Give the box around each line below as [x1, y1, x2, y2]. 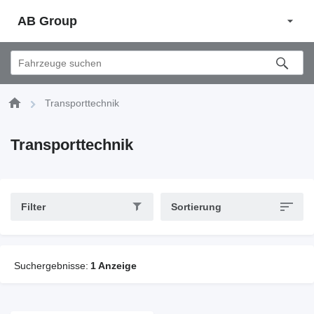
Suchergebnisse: [14, 260, 88, 271]
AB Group [18, 13, 77, 28]
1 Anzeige [90, 260, 137, 271]
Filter [21, 201, 46, 212]
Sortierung [171, 201, 221, 212]
